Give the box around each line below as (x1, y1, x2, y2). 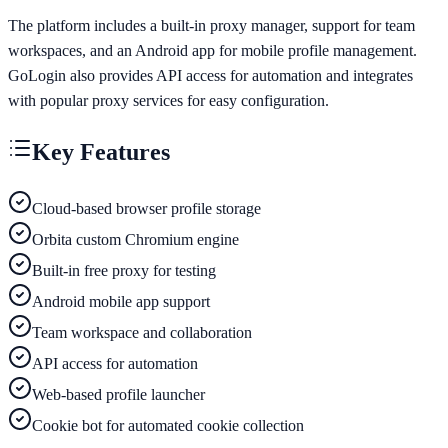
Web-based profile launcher (32, 386, 205, 404)
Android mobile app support (32, 293, 210, 311)
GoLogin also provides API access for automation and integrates (8, 66, 413, 84)
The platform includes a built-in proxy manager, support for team (8, 16, 415, 34)
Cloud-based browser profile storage (32, 200, 261, 218)
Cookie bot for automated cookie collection (32, 417, 304, 435)
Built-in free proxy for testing (32, 262, 216, 280)
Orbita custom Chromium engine (32, 231, 239, 249)
